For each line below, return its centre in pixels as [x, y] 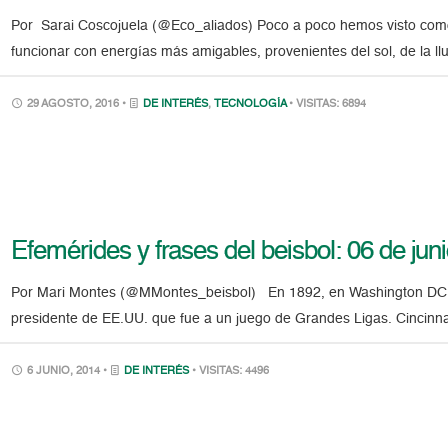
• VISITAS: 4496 [231, 371]
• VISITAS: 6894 [328, 104]
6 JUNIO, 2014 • [67, 371]
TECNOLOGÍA [250, 104]
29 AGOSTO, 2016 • [77, 104]
